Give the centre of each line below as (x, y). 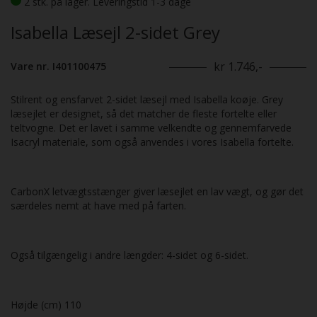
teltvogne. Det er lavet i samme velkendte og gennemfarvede (151, 128)
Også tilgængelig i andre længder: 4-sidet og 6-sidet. (129, 255)
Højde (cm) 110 (46, 305)
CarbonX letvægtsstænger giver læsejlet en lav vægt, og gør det (157, 192)
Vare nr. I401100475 (58, 67)
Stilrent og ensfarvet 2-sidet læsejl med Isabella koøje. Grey (147, 100)
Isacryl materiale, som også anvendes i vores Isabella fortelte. (152, 142)
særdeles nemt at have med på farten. (98, 206)
